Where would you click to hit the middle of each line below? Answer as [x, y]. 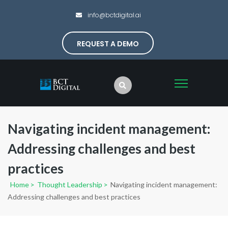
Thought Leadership [69, 184]
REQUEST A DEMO [108, 44]
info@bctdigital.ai [113, 15]
